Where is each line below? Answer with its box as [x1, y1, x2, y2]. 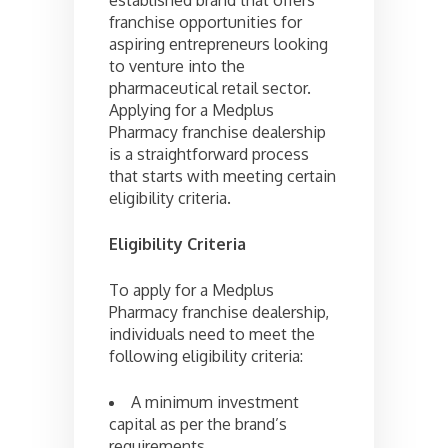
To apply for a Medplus [109, 279, 274, 300]
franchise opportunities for [109, 11, 302, 32]
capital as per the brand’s [109, 413, 287, 434]
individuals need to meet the [109, 323, 315, 344]
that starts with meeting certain [109, 165, 336, 186]
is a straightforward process [109, 143, 309, 164]
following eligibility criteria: [109, 345, 303, 366]
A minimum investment [131, 391, 299, 412]
